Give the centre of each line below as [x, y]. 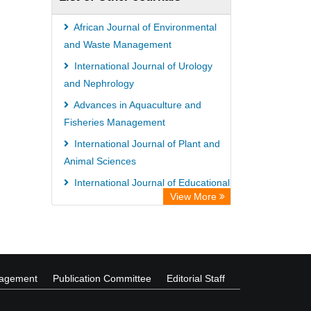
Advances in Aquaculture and [136, 105]
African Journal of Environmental [144, 27]
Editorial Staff [196, 278]
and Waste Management [118, 44]
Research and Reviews [115, 200]
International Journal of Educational [151, 183]
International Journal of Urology [142, 66]
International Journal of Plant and [146, 144]
